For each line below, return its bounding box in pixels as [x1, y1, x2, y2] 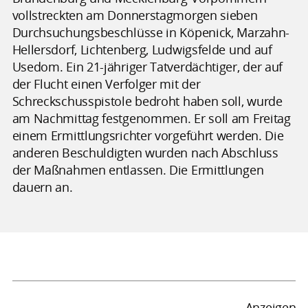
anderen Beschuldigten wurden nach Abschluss [12, 144, 278, 161]
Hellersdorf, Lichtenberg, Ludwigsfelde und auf [12, 41, 272, 58]
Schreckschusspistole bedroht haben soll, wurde [12, 92, 283, 109]
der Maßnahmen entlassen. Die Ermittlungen [12, 161, 264, 178]
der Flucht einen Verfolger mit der [12, 75, 201, 92]
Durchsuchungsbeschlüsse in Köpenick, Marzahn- [12, 23, 290, 41]
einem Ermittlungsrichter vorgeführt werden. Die [12, 126, 284, 144]
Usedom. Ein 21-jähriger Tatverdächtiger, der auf [12, 58, 283, 75]
